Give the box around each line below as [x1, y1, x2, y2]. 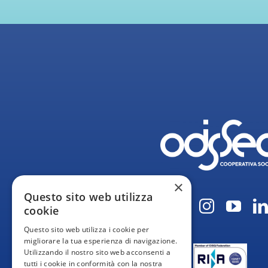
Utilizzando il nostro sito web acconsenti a [24, 247, 170, 257]
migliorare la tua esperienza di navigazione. [24, 236, 178, 246]
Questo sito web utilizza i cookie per [24, 224, 150, 234]
